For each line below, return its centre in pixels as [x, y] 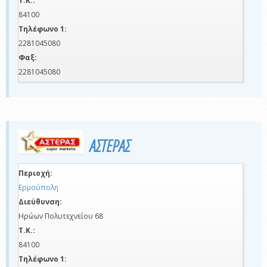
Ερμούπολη [38, 187]
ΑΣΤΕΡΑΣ [110, 146]
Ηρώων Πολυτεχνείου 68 [61, 216]
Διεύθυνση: [40, 201]
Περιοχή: [35, 173]
